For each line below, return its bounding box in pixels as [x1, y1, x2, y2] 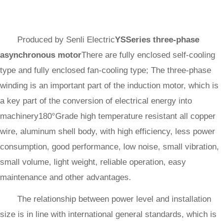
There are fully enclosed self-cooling [81, 50, 215, 60]
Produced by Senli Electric [17, 35, 115, 44]
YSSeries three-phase [115, 35, 199, 44]
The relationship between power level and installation [17, 194, 211, 204]
